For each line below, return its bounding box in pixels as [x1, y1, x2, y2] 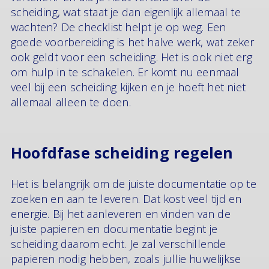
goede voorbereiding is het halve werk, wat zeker [11, 34, 255, 49]
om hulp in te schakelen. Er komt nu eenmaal [11, 64, 240, 79]
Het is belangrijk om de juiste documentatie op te [11, 177, 256, 191]
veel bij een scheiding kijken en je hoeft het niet [11, 79, 246, 94]
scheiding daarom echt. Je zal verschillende [11, 237, 226, 251]
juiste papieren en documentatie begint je [11, 222, 218, 236]
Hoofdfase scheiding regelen [11, 142, 234, 163]
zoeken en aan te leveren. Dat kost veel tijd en [11, 192, 242, 206]
